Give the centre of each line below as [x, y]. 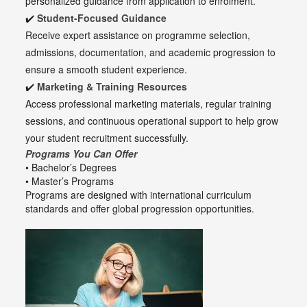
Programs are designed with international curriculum [139, 195]
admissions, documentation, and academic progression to [151, 52]
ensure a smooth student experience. [107, 70]
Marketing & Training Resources [112, 87]
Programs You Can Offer [82, 154]
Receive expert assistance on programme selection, [138, 35]
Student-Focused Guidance [102, 18]
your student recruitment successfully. [107, 138]
